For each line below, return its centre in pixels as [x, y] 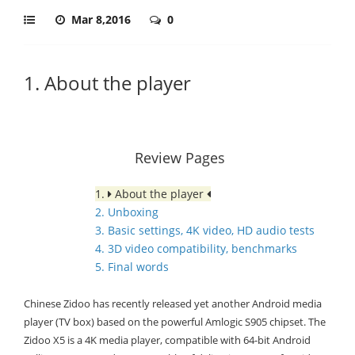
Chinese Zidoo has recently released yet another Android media [173, 303]
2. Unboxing [127, 212]
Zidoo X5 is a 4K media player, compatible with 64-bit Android [167, 340]
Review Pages [180, 158]
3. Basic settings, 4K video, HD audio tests [205, 230]
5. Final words [132, 267]
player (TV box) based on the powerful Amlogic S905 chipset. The [175, 322]
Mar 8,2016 [103, 19]
